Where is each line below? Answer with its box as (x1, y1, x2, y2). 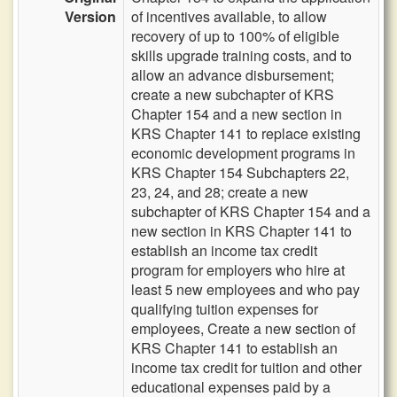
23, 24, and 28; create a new (131, 182, 308, 202)
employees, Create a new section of (131, 318, 355, 339)
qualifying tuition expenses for (131, 299, 318, 319)
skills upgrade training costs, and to (131, 45, 352, 66)
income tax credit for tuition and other (131, 357, 362, 378)
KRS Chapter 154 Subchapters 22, (131, 162, 349, 183)
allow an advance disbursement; (131, 65, 334, 85)
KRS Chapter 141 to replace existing (131, 123, 361, 144)
